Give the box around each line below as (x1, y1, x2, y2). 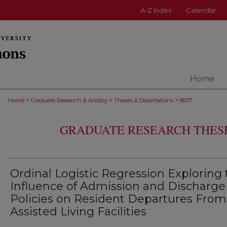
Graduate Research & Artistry (31, 97, 107, 104)
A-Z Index (140, 6, 172, 14)
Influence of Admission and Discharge (10, 179, 225, 193)
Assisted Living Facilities (10, 205, 146, 218)
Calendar (186, 6, 216, 14)
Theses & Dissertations (114, 97, 173, 104)
